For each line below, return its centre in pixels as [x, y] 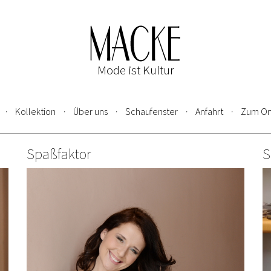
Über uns [90, 112]
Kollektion [35, 112]
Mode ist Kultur [135, 70]
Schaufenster [151, 112]
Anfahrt [209, 112]
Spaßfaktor [58, 154]
